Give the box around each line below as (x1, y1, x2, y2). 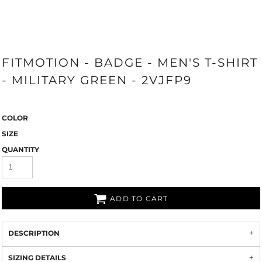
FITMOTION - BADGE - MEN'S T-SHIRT (2, 56, 258, 70)
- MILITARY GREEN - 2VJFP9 (2, 73, 192, 87)
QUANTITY (2, 145, 39, 154)
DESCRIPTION (8, 229, 60, 237)
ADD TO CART (110, 194, 168, 204)
